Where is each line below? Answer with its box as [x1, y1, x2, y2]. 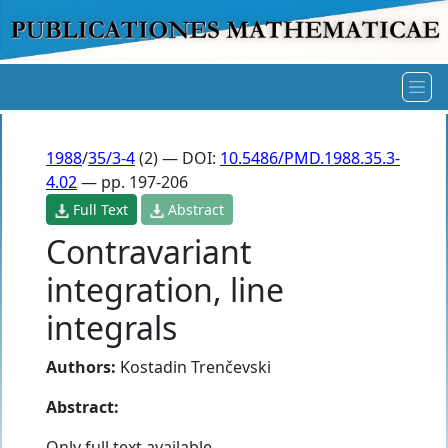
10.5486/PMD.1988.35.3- [220, 146, 400, 169]
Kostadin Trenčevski [120, 355, 271, 378]
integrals [46, 305, 177, 349]
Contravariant [46, 229, 252, 273]
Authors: [46, 355, 116, 378]
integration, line [46, 267, 284, 311]
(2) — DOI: [135, 146, 220, 169]
